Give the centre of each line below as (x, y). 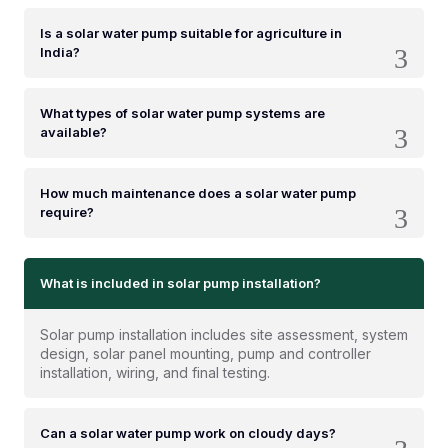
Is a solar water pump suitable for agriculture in (191, 33)
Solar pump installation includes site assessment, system (224, 334)
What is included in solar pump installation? (180, 283)
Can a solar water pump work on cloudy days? (188, 433)
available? (73, 132)
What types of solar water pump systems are (182, 113)
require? (67, 212)
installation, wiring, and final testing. (155, 372)
